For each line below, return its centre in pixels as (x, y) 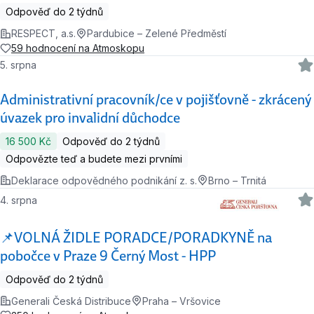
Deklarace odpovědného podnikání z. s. (104, 180)
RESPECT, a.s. (43, 34)
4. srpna (23, 200)
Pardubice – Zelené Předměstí (157, 34)
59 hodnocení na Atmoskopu (78, 48)
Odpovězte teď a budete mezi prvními (94, 158)
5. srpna (22, 64)
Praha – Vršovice (182, 301)
